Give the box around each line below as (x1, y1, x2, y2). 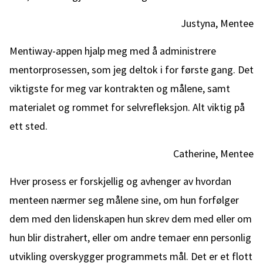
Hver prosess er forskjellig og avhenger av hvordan (9, 174, 231, 188)
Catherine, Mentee (173, 147, 254, 160)
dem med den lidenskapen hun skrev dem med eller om (9, 212, 252, 225)
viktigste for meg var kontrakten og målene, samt (9, 82, 230, 95)
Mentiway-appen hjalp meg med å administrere (9, 44, 216, 58)
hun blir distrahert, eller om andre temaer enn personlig (9, 231, 251, 244)
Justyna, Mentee (181, 16, 254, 30)
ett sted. (9, 119, 48, 133)
